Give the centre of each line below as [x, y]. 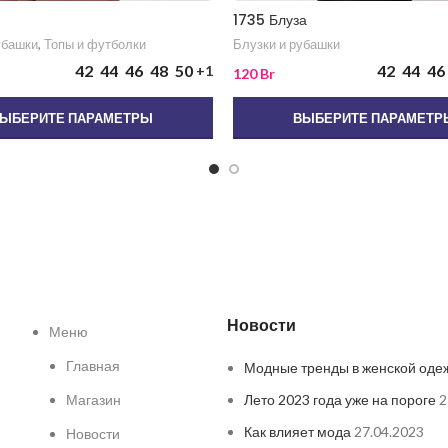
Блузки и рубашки [287, 44]
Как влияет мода [298, 432]
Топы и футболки [94, 44]
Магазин [93, 400]
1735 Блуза [270, 20]
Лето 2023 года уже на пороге [340, 400]
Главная [92, 366]
